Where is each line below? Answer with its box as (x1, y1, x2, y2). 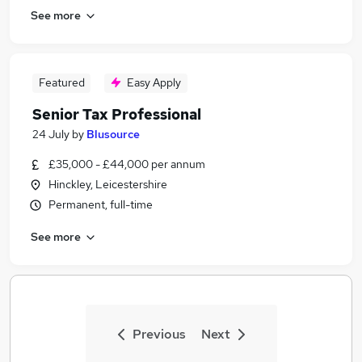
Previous (132, 326, 186, 343)
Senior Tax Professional (32, 105, 201, 124)
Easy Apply (127, 75, 181, 90)
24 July (32, 127, 69, 141)
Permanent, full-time (48, 197, 153, 212)
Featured (38, 75, 85, 90)
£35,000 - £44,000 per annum (48, 157, 205, 171)
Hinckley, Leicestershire (48, 177, 167, 192)
